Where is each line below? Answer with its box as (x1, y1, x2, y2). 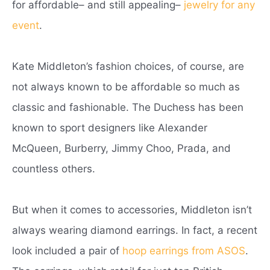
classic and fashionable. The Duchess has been (12, 101, 243, 113)
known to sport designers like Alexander (12, 121, 207, 134)
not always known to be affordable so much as (12, 80, 240, 93)
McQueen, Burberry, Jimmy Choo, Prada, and (12, 142, 231, 154)
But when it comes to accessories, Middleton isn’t (12, 203, 252, 216)
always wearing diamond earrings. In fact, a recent (12, 224, 257, 236)
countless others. (12, 162, 95, 175)
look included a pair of (12, 244, 122, 257)
